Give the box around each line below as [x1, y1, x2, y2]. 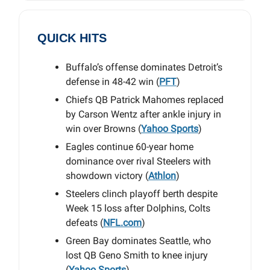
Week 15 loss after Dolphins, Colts [66, 202, 210, 214]
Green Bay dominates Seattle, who [66, 235, 211, 246]
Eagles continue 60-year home [66, 141, 193, 152]
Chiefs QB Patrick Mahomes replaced [66, 94, 224, 105]
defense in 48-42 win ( [66, 76, 159, 87]
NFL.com [103, 217, 142, 228]
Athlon [148, 170, 176, 181]
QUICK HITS [37, 31, 107, 45]
